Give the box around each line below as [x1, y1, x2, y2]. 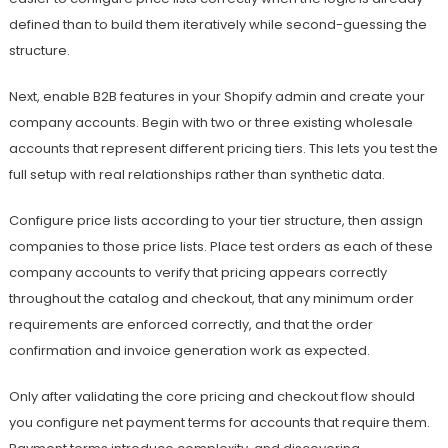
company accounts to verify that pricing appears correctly [8, 263, 387, 283]
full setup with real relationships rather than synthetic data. [8, 165, 385, 185]
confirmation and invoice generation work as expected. [8, 341, 370, 361]
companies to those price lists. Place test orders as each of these [8, 237, 433, 257]
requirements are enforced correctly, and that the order [8, 315, 373, 335]
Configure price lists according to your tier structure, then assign [8, 211, 423, 231]
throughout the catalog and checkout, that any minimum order [8, 289, 414, 309]
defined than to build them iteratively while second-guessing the [8, 15, 427, 35]
